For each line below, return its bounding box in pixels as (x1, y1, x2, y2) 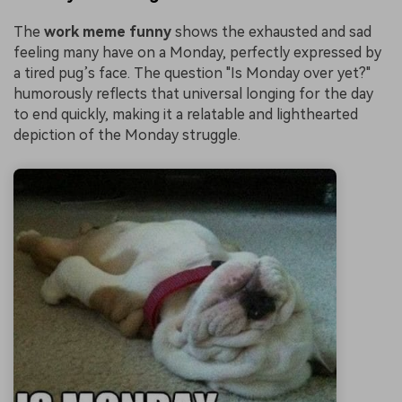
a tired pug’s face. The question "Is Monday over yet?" (13, 64, 371, 82)
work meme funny (44, 22, 171, 40)
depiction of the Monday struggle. (13, 126, 240, 144)
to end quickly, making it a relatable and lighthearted (13, 105, 358, 123)
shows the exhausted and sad (171, 22, 371, 40)
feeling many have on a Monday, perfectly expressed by (13, 43, 381, 61)
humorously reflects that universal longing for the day (13, 84, 373, 102)
